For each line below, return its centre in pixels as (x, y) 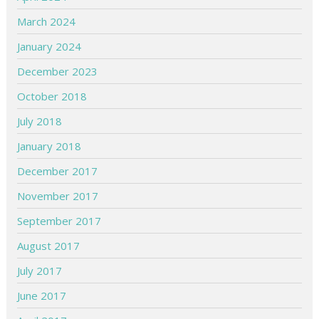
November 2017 (58, 195)
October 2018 (52, 96)
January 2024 (49, 46)
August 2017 (49, 245)
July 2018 (40, 121)
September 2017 (59, 220)
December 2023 (58, 71)
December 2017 (58, 171)
